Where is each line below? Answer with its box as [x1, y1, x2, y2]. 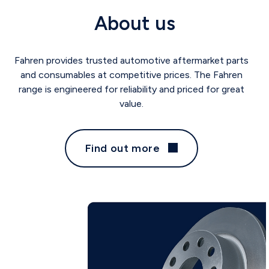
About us [94, 11, 175, 35]
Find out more [85, 141, 160, 155]
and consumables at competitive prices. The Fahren [20, 68, 243, 80]
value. [119, 97, 144, 109]
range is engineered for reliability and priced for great [19, 83, 244, 95]
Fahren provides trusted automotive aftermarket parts [14, 54, 249, 66]
